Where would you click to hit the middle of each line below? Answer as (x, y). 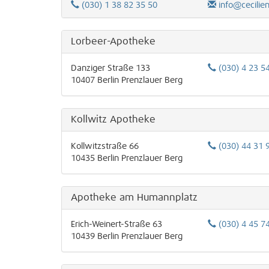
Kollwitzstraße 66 (105, 147)
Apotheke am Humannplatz (134, 198)
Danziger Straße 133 (110, 68)
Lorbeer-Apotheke (113, 41)
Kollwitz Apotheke (113, 119)
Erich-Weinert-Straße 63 (116, 225)
